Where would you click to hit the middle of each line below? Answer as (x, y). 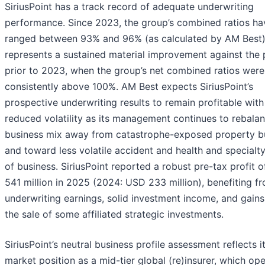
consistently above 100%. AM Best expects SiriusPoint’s (129, 87)
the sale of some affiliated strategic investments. (114, 214)
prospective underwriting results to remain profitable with (134, 103)
